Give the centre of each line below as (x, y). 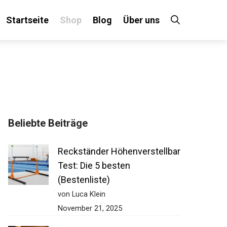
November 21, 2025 (90, 208)
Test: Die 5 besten (94, 165)
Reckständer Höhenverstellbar (119, 151)
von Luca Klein (82, 194)
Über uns (141, 20)
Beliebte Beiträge (48, 123)
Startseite (27, 20)
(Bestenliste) (84, 180)
